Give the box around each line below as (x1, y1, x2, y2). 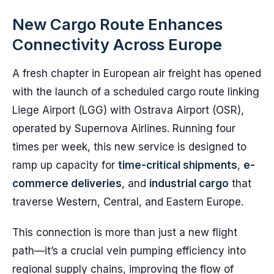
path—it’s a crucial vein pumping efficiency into (12, 245, 246, 257)
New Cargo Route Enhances (12, 15, 223, 34)
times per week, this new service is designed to (12, 141, 246, 153)
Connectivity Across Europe (12, 35, 222, 54)
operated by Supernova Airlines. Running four (12, 122, 235, 135)
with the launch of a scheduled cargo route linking (12, 86, 259, 98)
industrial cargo (149, 177, 229, 190)
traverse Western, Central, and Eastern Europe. (12, 196, 243, 208)
